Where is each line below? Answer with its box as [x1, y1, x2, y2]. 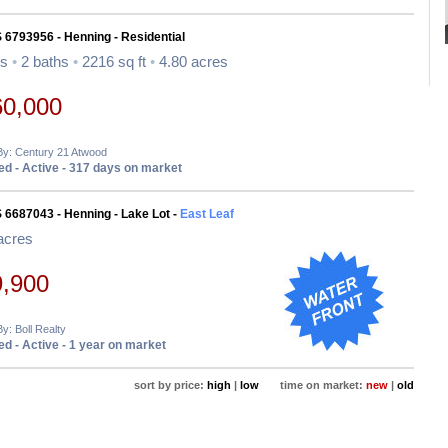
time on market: [259, 379, 366, 391]
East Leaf [180, 207, 234, 221]
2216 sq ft [78, 54, 150, 70]
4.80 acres [155, 54, 228, 70]
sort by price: [128, 379, 207, 391]
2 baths [17, 54, 73, 70]
